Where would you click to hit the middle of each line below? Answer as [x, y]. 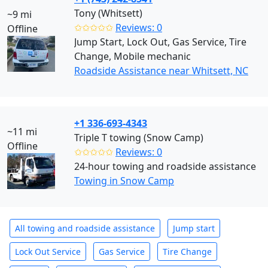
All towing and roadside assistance [85, 228]
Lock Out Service [48, 252]
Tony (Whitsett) [108, 13]
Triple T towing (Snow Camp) [139, 138]
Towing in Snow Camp [124, 181]
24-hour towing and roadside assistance [165, 166]
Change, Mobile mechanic [133, 56]
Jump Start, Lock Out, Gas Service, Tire [160, 42]
